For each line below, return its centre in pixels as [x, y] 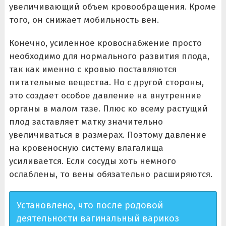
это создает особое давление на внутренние [105, 96]
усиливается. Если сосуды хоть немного [92, 161]
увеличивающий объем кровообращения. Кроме [112, 7]
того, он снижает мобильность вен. [84, 20]
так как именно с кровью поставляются [93, 69]
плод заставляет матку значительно [86, 122]
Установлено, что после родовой [90, 205]
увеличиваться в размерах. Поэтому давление [107, 135]
